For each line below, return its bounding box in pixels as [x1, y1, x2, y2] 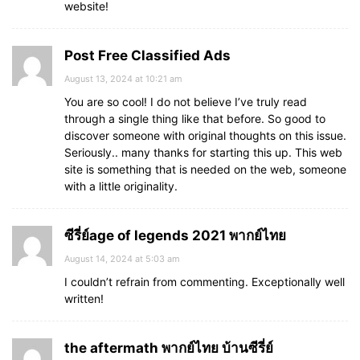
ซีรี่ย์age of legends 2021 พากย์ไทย [64, 227, 286, 243]
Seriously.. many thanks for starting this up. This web [64, 145, 342, 159]
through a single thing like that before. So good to [64, 112, 325, 125]
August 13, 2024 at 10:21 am [64, 73, 182, 84]
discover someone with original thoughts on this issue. [64, 129, 346, 142]
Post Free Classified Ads [64, 47, 231, 63]
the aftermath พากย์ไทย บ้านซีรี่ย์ [64, 340, 273, 356]
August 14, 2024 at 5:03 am [64, 253, 180, 264]
